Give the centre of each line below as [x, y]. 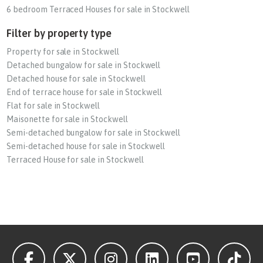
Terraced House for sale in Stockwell [75, 160]
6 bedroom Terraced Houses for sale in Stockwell [98, 9]
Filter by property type [59, 33]
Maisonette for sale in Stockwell [67, 119]
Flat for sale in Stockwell [53, 106]
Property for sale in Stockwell [63, 52]
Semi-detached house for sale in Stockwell [86, 146]
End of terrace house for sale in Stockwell [85, 92]
